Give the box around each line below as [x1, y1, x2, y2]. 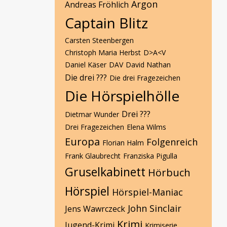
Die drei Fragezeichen [109, 73, 180, 83]
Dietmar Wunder [65, 109, 119, 119]
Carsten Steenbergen [65, 35, 134, 45]
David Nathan [126, 60, 171, 69]
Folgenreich [146, 136, 198, 148]
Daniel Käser [65, 60, 106, 69]
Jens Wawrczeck [65, 203, 125, 214]
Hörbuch [148, 166, 191, 179]
